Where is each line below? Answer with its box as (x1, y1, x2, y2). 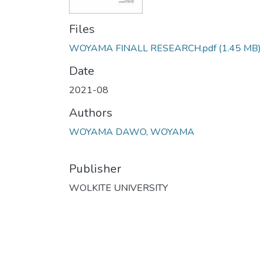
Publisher (69, 161, 121, 177)
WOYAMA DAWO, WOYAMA (69, 126, 194, 139)
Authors (69, 105, 113, 121)
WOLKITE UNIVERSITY (69, 181, 168, 195)
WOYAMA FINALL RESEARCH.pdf (69, 42, 219, 55)
